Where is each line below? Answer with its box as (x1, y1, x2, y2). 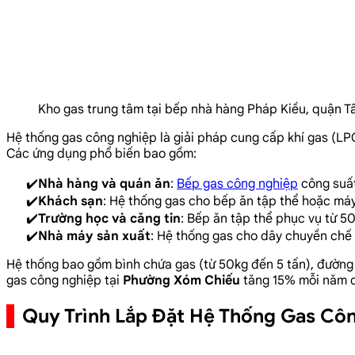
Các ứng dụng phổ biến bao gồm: (6, 145, 197, 162)
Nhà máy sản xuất (38, 227, 151, 244)
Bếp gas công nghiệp (177, 175, 298, 192)
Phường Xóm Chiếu (123, 272, 240, 288)
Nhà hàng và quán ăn (38, 175, 170, 192)
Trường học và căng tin (38, 210, 181, 227)
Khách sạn (38, 193, 103, 209)
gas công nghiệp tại (6, 272, 123, 288)
